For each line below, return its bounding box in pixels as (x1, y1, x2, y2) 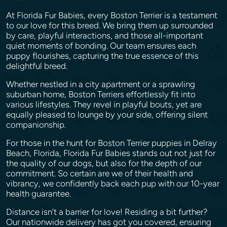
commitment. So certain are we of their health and (6, 168, 193, 178)
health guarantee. (6, 188, 73, 199)
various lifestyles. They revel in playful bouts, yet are (6, 99, 202, 109)
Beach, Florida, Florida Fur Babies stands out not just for (6, 148, 215, 158)
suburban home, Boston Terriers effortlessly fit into (6, 89, 196, 99)
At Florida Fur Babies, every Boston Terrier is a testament (6, 10, 217, 20)
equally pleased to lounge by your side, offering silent (6, 109, 208, 120)
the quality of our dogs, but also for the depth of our (6, 158, 202, 168)
